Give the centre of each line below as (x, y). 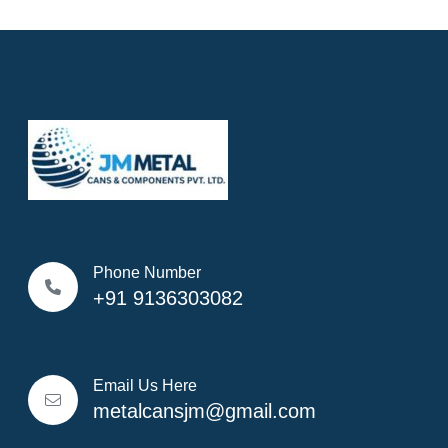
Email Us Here (144, 386)
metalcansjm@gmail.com (204, 411)
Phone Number (146, 273)
